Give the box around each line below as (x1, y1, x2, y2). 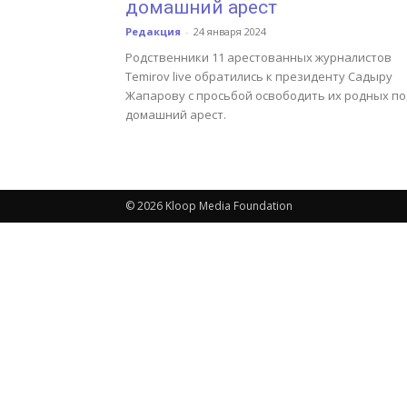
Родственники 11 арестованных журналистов (125, 49, 392, 65)
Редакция (125, 25, 181, 38)
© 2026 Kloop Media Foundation (125, 198, 293, 213)
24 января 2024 (194, 25, 266, 38)
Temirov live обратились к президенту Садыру (125, 68, 392, 84)
